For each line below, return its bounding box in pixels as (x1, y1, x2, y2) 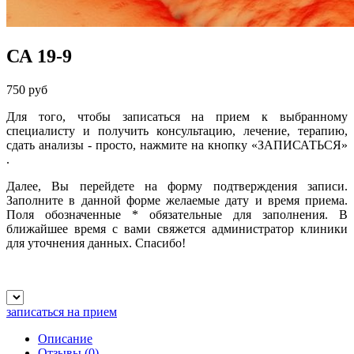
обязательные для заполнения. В (138, 207, 348, 221)
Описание (38, 331, 92, 345)
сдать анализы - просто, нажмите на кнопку (6, 137, 251, 152)
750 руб (6, 82, 47, 96)
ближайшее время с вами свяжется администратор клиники (6, 221, 348, 235)
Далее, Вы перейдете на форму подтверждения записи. (6, 179, 348, 193)
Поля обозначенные (6, 207, 132, 221)
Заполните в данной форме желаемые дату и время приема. (6, 193, 348, 207)
